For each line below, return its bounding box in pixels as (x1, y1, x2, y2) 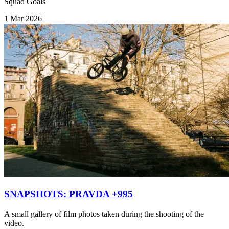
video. (4, 218, 24, 227)
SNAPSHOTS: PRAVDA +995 (4, 189, 133, 199)
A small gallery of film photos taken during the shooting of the (4, 209, 204, 218)
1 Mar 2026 (4, 14, 42, 24)
